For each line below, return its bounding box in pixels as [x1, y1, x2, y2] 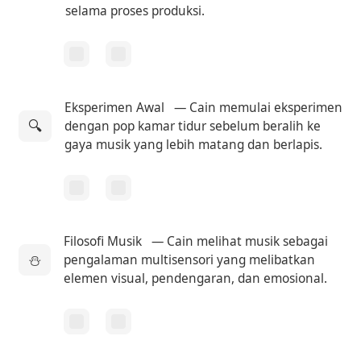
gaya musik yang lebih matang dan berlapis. [64, 135, 323, 153]
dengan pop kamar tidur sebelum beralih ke [64, 117, 322, 135]
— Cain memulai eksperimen [171, 98, 343, 116]
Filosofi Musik [64, 232, 143, 250]
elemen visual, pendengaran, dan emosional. [64, 269, 328, 287]
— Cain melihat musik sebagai [148, 232, 329, 250]
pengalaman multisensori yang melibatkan [64, 251, 316, 268]
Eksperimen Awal [64, 98, 165, 116]
